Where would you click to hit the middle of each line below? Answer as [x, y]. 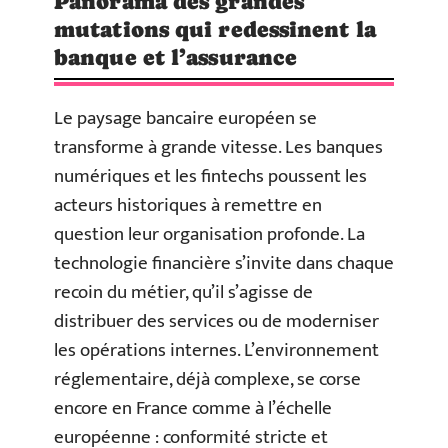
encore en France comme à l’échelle [193, 408]
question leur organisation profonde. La [209, 234]
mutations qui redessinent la [215, 29]
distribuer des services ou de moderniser [216, 321]
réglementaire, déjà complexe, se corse [207, 379]
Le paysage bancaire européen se [185, 118]
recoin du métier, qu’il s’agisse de [183, 292]
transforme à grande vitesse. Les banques [218, 147]
